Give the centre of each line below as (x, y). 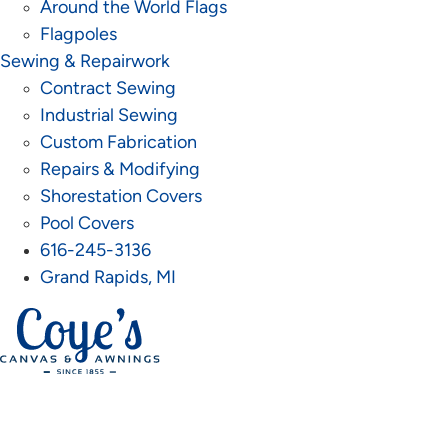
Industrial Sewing (109, 116)
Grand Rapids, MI (108, 278)
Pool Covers (87, 224)
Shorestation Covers (121, 197)
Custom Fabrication (118, 143)
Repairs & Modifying (120, 170)
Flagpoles (78, 35)
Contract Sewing (108, 89)
